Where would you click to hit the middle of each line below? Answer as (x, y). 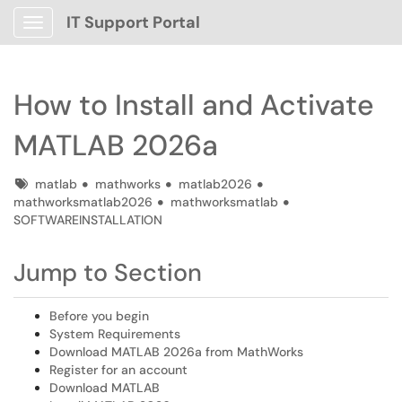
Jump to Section (108, 272)
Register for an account (118, 370)
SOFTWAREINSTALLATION (88, 220)
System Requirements (115, 334)
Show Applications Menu (104, 37)
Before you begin (99, 316)
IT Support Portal (133, 22)
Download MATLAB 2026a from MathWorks (176, 352)
